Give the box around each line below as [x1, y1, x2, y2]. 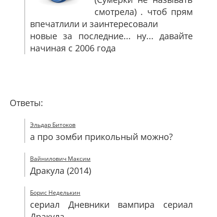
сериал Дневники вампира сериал [30, 199, 193, 210]
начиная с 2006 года [30, 42, 116, 54]
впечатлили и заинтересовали [30, 18, 158, 30]
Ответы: [10, 97, 43, 108]
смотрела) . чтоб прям [94, 6, 193, 17]
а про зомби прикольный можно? [30, 131, 173, 142]
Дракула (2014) [30, 165, 91, 176]
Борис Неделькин [30, 188, 80, 197]
